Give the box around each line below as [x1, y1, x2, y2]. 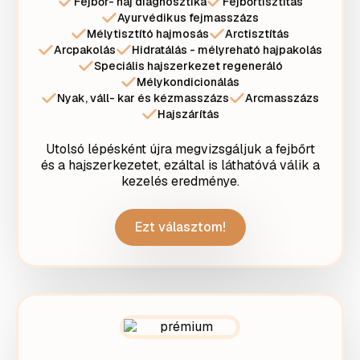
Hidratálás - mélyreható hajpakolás [132, 43, 322, 57]
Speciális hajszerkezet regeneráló [93, 59, 283, 73]
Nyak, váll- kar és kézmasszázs [57, 91, 229, 105]
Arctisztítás [225, 27, 289, 41]
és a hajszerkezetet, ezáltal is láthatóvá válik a [40, 157, 320, 174]
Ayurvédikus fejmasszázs [117, 10, 259, 25]
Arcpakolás [54, 43, 116, 57]
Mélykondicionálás [137, 75, 239, 89]
